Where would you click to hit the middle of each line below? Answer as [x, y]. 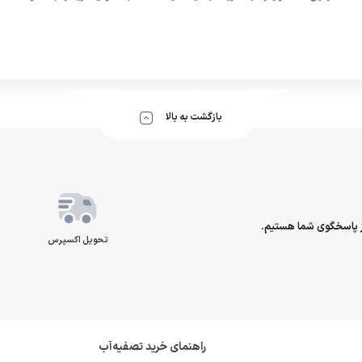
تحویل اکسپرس [78, 240]
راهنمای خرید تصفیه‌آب [152, 347]
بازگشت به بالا [194, 117]
